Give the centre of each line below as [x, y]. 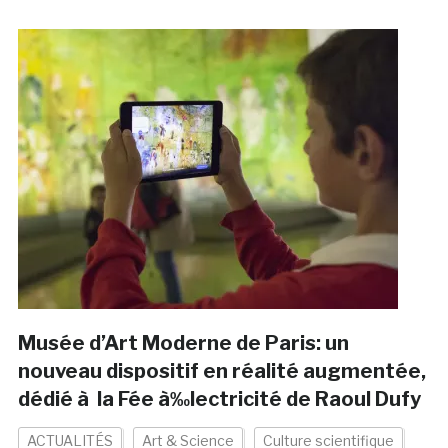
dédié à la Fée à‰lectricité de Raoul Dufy [219, 399]
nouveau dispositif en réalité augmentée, [221, 371]
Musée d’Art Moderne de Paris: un [183, 343]
